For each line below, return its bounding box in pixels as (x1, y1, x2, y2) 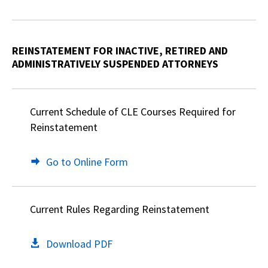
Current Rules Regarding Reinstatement (30, 202, 209, 216)
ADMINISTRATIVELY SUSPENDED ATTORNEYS (12, 57, 218, 71)
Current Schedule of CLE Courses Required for (30, 105, 236, 118)
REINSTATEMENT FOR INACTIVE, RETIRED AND (12, 44, 228, 57)
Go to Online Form (46, 155, 128, 169)
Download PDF (46, 237, 112, 251)
